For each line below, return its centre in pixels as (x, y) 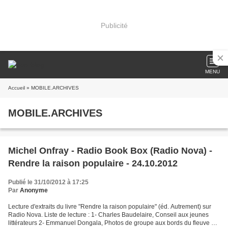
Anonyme (34, 190)
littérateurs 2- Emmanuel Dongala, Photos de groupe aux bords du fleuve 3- (112, 223)
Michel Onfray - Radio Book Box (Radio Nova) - (110, 151)
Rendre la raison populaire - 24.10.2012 (93, 163)
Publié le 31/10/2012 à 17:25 (48, 182)
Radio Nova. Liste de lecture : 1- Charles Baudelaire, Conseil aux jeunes (108, 215)
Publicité (114, 25)
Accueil (17, 88)
